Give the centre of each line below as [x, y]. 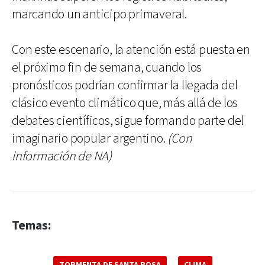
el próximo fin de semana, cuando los [107, 67]
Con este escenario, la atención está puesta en [131, 50]
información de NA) [62, 156]
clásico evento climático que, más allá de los [125, 103]
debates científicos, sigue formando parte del [128, 121]
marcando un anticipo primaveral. [99, 14]
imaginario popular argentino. [90, 138]
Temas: [31, 225]
